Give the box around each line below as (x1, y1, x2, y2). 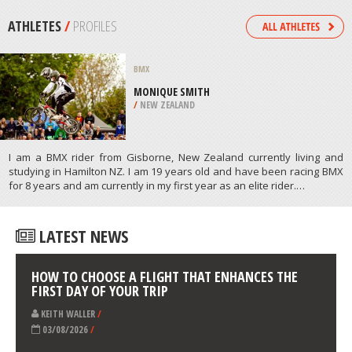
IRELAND (137, 88, 172, 101)
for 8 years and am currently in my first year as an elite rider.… (9, 310, 306, 324)
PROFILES (73, 148, 117, 167)
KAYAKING (134, 53, 170, 64)
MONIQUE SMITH (134, 215, 210, 230)
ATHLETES (8, 148, 64, 167)
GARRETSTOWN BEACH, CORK (134, 74, 264, 89)
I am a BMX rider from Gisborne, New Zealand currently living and (9, 281, 343, 296)
